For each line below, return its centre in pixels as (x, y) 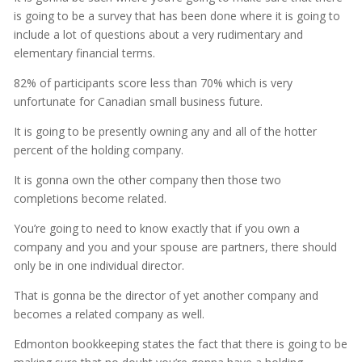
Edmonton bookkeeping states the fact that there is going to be (180, 344)
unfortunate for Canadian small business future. (138, 102)
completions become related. (90, 199)
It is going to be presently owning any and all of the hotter (165, 132)
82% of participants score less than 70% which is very (153, 83)
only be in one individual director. (99, 266)
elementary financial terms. (84, 53)
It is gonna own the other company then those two (147, 180)
